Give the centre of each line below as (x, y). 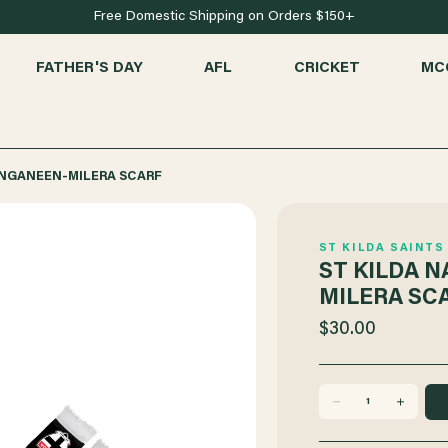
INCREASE (407, 418)
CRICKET (326, 68)
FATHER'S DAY (89, 68)
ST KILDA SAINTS (381, 248)
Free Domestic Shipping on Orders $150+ (224, 17)
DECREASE (345, 418)
